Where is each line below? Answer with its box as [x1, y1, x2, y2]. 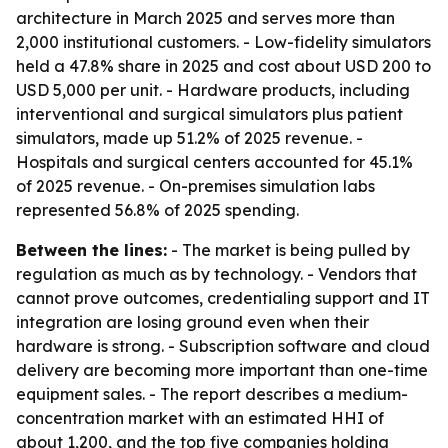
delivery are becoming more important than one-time [16, 360, 428, 380]
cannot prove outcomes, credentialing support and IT [16, 288, 430, 308]
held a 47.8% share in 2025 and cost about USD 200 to [16, 56, 431, 76]
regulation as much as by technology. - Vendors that [16, 264, 417, 284]
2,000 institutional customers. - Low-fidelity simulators [16, 32, 431, 52]
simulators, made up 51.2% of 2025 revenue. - [16, 128, 363, 148]
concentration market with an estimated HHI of [16, 408, 384, 428]
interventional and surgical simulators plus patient [16, 104, 403, 124]
